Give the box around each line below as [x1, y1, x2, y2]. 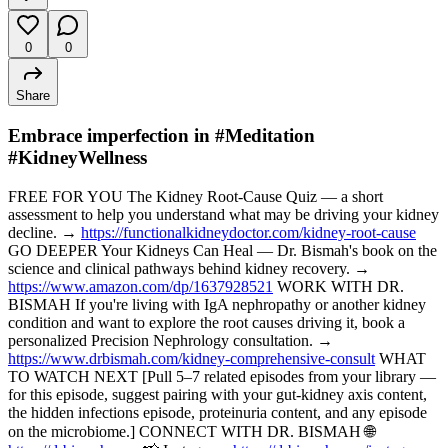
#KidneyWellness [8, 146, 147, 168]
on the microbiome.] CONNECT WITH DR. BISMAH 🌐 [8, 422, 375, 440]
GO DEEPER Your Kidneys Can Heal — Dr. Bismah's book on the [8, 241, 437, 259]
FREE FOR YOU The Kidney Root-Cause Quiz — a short [8, 187, 383, 205]
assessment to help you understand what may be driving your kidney [8, 205, 439, 223]
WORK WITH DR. [273, 277, 404, 295]
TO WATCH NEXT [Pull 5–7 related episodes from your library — [8, 367, 436, 385]
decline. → [8, 223, 81, 241]
